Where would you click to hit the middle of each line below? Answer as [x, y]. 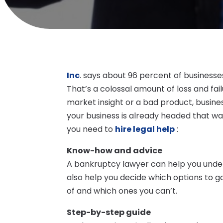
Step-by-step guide [109, 213]
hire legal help [145, 129]
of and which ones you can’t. [122, 191]
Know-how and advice [115, 151]
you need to [91, 129]
